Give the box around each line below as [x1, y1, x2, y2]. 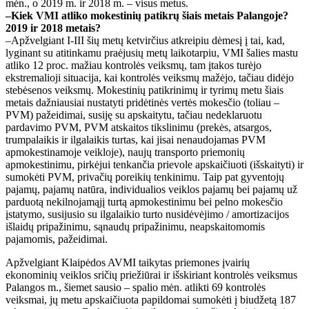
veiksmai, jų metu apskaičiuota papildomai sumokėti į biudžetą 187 [6, 293, 296, 306]
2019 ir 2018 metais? [6, 21, 101, 34]
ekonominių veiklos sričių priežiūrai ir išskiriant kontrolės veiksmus [6, 268, 297, 281]
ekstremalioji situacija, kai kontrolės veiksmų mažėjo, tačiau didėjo [6, 71, 294, 83]
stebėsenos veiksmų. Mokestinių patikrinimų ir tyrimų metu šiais [6, 83, 283, 96]
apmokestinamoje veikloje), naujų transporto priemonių [6, 146, 245, 158]
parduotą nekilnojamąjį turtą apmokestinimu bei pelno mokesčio [6, 195, 283, 208]
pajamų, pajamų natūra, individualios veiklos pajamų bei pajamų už [6, 183, 297, 195]
